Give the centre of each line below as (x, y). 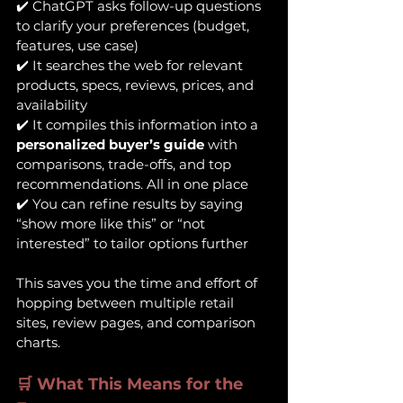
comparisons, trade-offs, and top (125, 164)
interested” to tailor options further (132, 243)
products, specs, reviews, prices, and (137, 85)
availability (52, 105)
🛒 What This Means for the (132, 384)
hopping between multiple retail (127, 303)
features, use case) (77, 45)
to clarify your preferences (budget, (134, 26)
